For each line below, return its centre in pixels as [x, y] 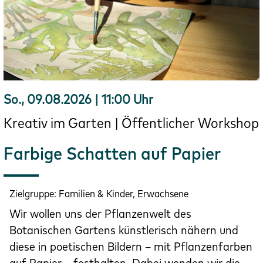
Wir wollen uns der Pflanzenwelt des [100, 213]
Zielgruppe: [34, 193]
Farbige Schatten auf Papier [112, 153]
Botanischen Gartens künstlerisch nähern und [124, 230]
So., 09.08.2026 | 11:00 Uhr [78, 99]
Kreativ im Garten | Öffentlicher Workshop [131, 122]
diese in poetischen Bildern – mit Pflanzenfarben [131, 246]
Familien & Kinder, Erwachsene [124, 193]
